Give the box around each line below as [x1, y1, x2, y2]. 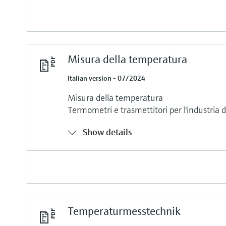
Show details [83, 126, 133, 138]
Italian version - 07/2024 [68, 73, 146, 83]
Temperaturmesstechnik [68, 204, 181, 218]
